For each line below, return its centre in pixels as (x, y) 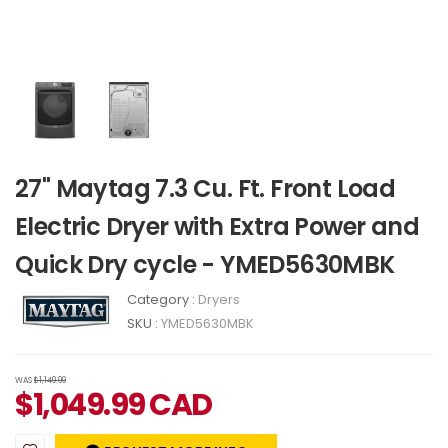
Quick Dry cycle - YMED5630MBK (205, 264)
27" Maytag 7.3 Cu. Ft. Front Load (205, 188)
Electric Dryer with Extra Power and (217, 226)
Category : (162, 299)
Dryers (219, 299)
